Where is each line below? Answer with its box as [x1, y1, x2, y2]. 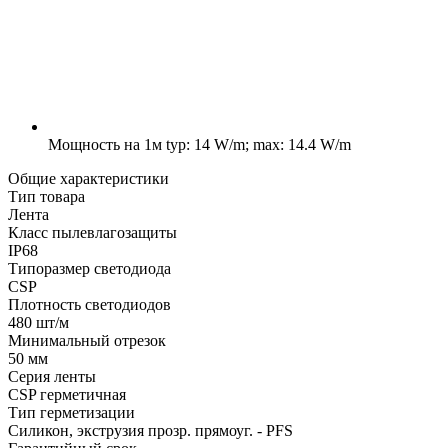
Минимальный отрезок [8, 331, 166, 349]
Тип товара [8, 187, 85, 205]
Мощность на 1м [48, 135, 162, 153]
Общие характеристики [8, 169, 169, 187]
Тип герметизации [8, 403, 135, 421]
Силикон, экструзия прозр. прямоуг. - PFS [8, 421, 293, 439]
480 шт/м [8, 313, 69, 331]
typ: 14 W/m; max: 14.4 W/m [162, 135, 351, 153]
